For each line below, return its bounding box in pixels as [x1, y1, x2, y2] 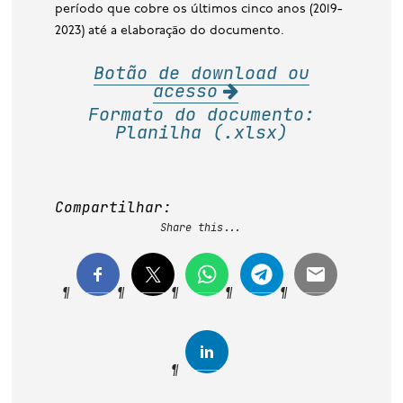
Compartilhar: [55, 197, 173, 217]
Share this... [160, 220, 243, 236]
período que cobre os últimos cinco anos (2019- [55, 3, 344, 17]
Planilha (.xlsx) [114, 120, 288, 144]
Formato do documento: [87, 102, 315, 126]
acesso [153, 78, 219, 103]
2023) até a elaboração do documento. [55, 24, 285, 39]
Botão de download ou [93, 60, 309, 85]
